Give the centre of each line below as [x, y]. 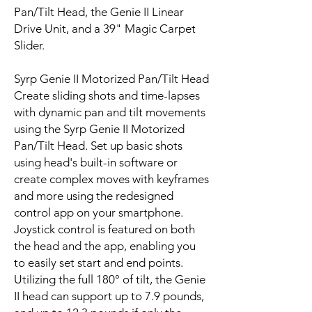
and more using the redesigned [94, 196]
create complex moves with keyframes [111, 179]
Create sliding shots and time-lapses [107, 95]
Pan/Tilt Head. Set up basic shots [98, 146]
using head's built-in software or [96, 162]
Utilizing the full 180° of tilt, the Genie [110, 279]
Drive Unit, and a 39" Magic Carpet [105, 29]
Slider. [29, 45]
